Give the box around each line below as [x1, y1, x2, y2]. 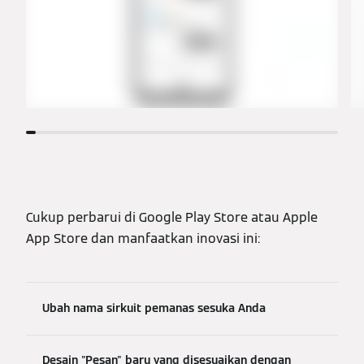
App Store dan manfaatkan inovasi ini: [26, 229, 260, 247]
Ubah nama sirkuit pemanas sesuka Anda [42, 301, 266, 316]
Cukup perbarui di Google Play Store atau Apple [26, 208, 318, 226]
